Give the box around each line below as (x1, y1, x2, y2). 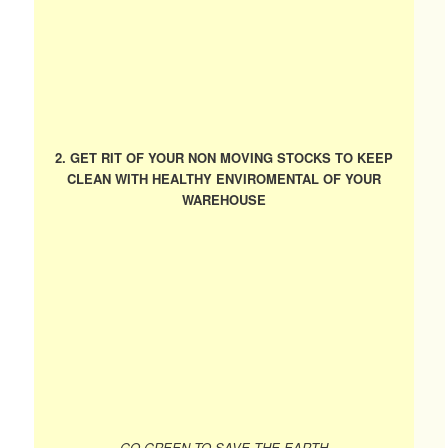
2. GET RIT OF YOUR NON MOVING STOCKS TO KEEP (55, 147, 393, 167)
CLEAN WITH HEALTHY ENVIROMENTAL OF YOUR (67, 168, 381, 188)
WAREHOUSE (182, 189, 266, 209)
